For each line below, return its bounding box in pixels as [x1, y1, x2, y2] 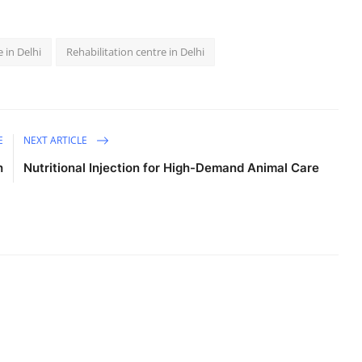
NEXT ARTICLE [23, 133, 90, 147]
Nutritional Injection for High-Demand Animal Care [23, 160, 320, 176]
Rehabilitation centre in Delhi [66, 44, 204, 60]
